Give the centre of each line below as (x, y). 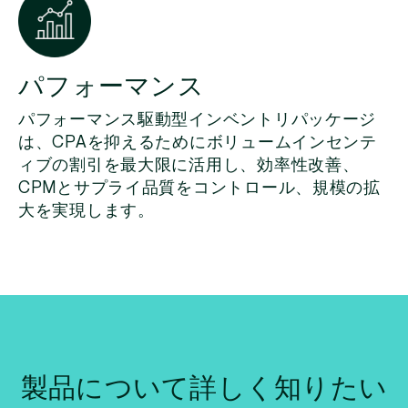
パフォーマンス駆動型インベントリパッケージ (198, 120)
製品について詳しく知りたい (204, 387)
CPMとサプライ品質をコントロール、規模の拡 (199, 188)
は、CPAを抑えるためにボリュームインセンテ (198, 143)
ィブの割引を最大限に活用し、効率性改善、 (189, 165)
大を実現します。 (87, 211)
